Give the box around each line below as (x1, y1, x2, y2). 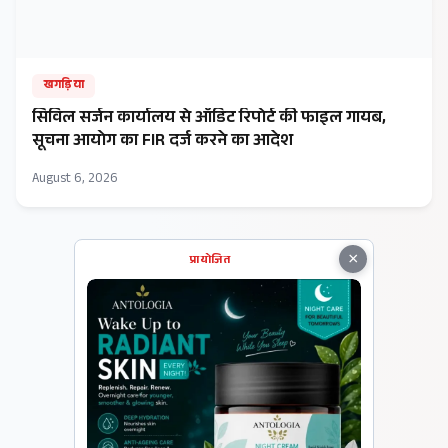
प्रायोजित (188, 251, 232, 271)
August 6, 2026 (32, 168, 118, 191)
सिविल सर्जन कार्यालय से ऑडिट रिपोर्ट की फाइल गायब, (32, 105, 386, 135)
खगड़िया (43, 76, 84, 97)
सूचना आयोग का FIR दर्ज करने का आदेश (32, 128, 293, 158)
